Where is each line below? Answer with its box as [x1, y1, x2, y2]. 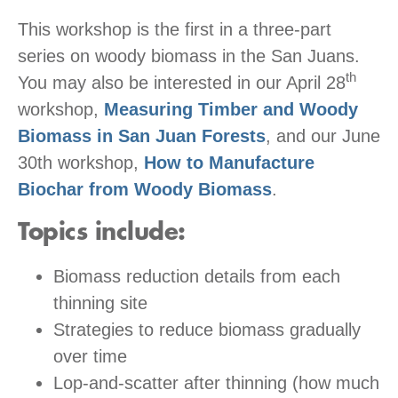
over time [53, 346, 127, 366]
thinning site [53, 292, 147, 313]
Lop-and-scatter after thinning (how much [53, 372, 379, 393]
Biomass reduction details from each [53, 266, 340, 286]
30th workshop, [18, 152, 144, 172]
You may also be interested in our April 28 [18, 72, 346, 92]
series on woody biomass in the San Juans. [18, 45, 360, 66]
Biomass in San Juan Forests [18, 125, 266, 146]
